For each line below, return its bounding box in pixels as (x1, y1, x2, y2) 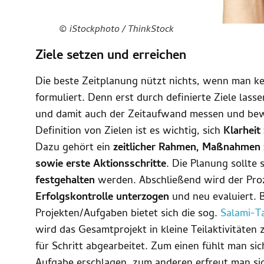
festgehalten (35, 173, 95, 190)
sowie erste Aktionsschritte (35, 156, 166, 174)
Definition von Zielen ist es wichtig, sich (35, 123, 223, 141)
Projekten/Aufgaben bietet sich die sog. (35, 206, 220, 223)
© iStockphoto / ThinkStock (59, 22, 174, 38)
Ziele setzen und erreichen (35, 46, 186, 68)
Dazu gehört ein (35, 140, 113, 157)
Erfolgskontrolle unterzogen (35, 189, 169, 207)
